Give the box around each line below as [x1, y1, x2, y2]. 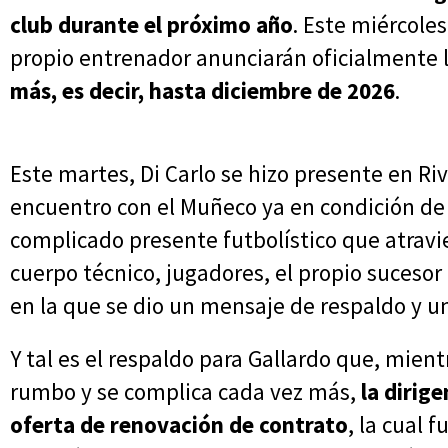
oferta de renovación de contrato [10, 410, 348, 440]
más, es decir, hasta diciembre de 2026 [10, 76, 395, 106]
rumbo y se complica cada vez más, [10, 377, 361, 407]
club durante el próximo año [10, 10, 293, 40]
